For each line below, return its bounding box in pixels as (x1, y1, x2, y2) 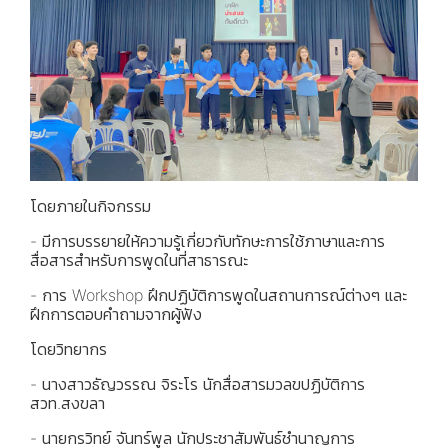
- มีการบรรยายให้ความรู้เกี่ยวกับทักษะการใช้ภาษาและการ (30, 230, 385, 251)
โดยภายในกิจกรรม (30, 195, 151, 216)
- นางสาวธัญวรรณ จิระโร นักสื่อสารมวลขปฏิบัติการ (30, 373, 365, 394)
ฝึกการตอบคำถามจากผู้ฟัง (30, 303, 202, 324)
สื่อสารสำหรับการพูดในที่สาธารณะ (30, 249, 248, 270)
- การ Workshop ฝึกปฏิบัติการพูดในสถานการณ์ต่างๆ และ (30, 284, 407, 305)
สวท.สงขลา (30, 392, 105, 413)
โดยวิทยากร (30, 338, 112, 359)
